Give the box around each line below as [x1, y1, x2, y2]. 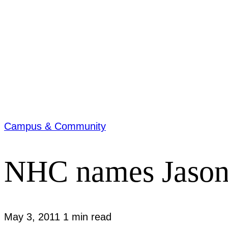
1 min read [63, 211, 111, 222]
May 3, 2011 [4, 211, 63, 222]
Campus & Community [4, 120, 106, 132]
